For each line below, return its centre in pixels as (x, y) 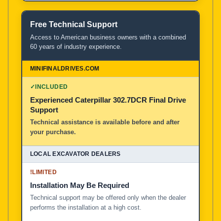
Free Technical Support (74, 24)
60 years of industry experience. (76, 46)
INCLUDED (52, 87)
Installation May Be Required (80, 185)
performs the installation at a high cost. (86, 207)
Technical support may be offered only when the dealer (108, 197)
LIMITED (44, 172)
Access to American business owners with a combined (108, 37)
